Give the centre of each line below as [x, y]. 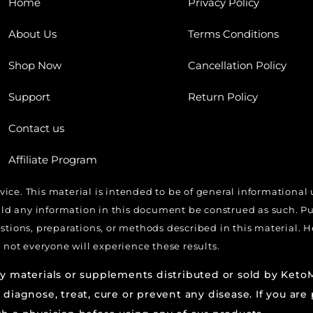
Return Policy [223, 96]
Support [30, 96]
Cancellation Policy [237, 65]
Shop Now [35, 65]
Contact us [37, 128]
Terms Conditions [233, 34]
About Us [33, 34]
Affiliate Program [53, 159]
